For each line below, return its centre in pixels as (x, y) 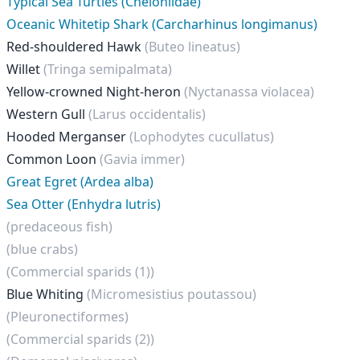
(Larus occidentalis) (147, 114)
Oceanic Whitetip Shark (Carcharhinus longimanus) (162, 24)
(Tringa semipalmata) (108, 69)
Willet (25, 69)
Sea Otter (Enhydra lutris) (84, 204)
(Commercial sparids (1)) (80, 272)
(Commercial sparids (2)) (80, 339)
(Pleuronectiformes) (67, 317)
